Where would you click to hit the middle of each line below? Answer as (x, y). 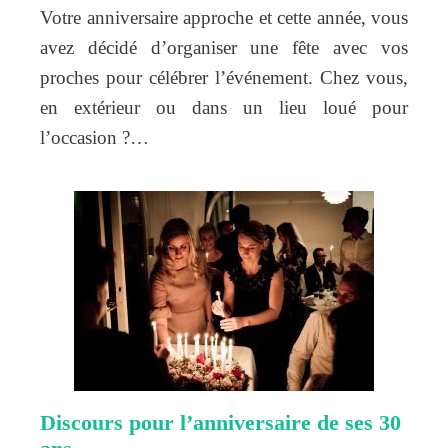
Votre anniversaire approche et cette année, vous (224, 17)
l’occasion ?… (94, 137)
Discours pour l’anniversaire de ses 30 (220, 422)
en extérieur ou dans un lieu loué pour (224, 107)
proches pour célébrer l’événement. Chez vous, (224, 77)
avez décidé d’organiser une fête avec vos (224, 47)
